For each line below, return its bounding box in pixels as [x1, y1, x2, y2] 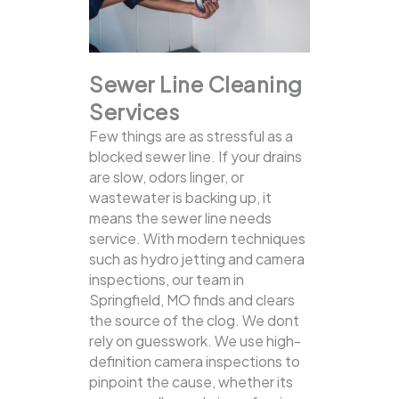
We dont [242, 311, 299, 330]
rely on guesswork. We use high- [89, 331, 301, 351]
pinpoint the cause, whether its [89, 372, 293, 392]
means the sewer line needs [89, 208, 272, 228]
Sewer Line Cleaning [89, 70, 303, 98]
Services [89, 98, 179, 126]
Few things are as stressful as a [89, 126, 293, 146]
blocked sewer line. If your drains [89, 147, 302, 167]
